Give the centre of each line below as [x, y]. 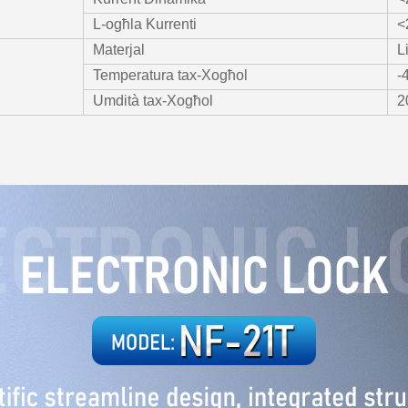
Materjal [119, 50]
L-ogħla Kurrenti [145, 24]
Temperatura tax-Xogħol [170, 75]
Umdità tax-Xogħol [153, 101]
